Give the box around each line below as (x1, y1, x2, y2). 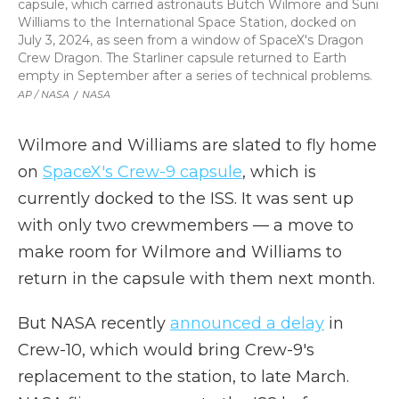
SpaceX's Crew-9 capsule (43, 162, 242, 182)
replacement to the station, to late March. (18, 367, 349, 387)
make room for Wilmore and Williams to (18, 242, 342, 262)
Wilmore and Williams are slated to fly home (18, 135, 377, 155)
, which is (242, 162, 316, 182)
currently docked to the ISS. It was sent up (18, 189, 354, 208)
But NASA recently (18, 313, 170, 333)
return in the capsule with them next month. (18, 269, 375, 289)
